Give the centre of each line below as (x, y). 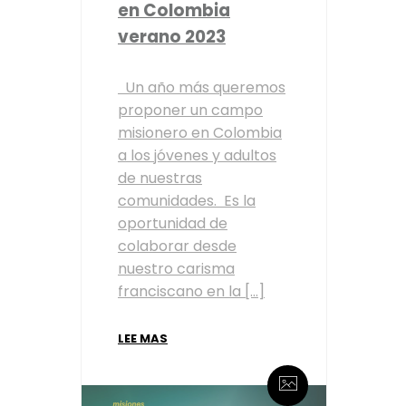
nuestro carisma (176, 268)
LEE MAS (143, 338)
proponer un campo (190, 110)
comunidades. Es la (187, 200)
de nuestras (160, 178)
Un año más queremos (202, 87)
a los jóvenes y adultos (197, 155)
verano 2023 (172, 37)
